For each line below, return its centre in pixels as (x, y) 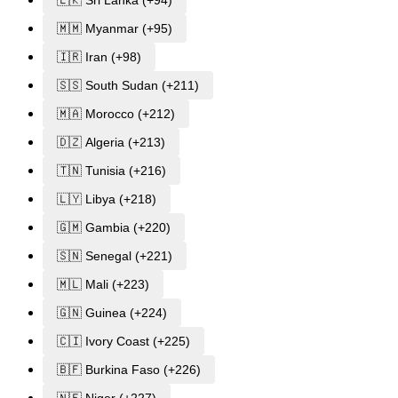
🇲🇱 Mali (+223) (103, 285)
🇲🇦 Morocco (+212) (116, 114)
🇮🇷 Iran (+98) (99, 57)
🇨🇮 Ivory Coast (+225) (123, 342)
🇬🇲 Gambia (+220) (114, 228)
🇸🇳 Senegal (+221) (115, 256)
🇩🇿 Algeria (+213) (111, 143)
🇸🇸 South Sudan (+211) (128, 86)
